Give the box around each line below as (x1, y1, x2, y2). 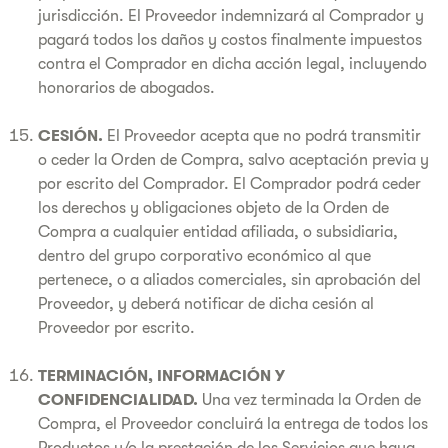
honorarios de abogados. (38, 79, 215, 97)
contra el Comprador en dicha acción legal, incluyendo (38, 55, 427, 73)
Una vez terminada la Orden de (198, 391, 421, 409)
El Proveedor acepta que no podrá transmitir (103, 127, 421, 145)
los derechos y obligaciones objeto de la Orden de (38, 199, 389, 217)
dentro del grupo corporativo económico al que (38, 247, 371, 265)
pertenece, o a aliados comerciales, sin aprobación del (38, 271, 421, 289)
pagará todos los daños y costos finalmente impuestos (38, 31, 422, 49)
